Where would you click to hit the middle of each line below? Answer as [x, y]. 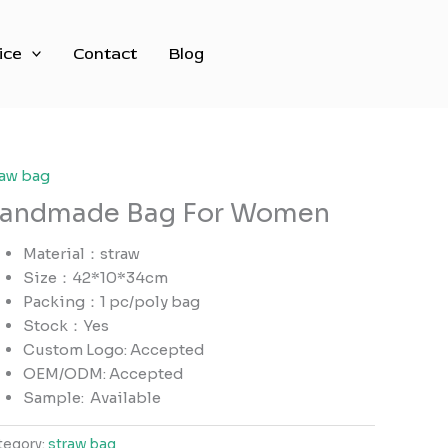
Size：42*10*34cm [96, 277]
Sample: [57, 397]
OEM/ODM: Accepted [104, 373]
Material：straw [82, 253]
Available [126, 397]
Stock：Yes [66, 325]
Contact [105, 53]
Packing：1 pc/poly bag [112, 301]
